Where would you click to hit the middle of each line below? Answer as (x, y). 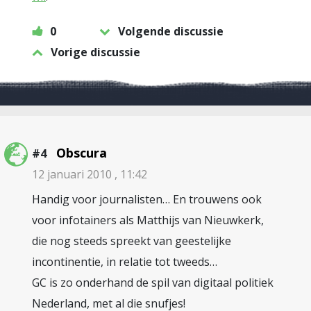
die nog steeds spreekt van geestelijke (132, 241)
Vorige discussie (95, 52)
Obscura (82, 153)
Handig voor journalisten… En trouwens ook (147, 199)
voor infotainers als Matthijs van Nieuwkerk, (148, 220)
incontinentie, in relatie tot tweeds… (125, 262)
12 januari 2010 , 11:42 (90, 174)
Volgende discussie (171, 31)
